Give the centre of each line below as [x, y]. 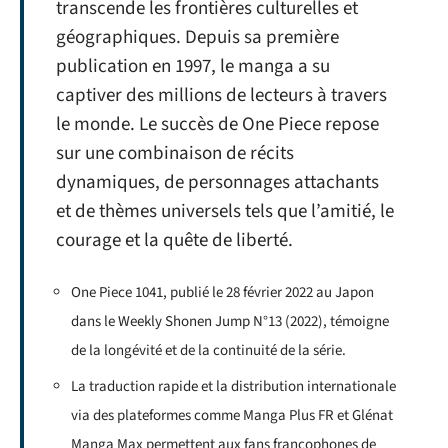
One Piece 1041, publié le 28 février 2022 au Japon [222, 292]
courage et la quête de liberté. [174, 241]
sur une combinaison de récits [175, 154]
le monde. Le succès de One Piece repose [217, 125]
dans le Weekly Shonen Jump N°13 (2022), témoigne [230, 321]
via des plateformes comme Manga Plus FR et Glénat [232, 416]
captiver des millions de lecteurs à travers [221, 96]
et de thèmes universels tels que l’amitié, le [225, 212]
